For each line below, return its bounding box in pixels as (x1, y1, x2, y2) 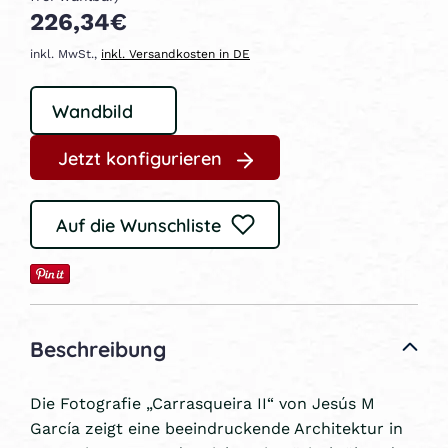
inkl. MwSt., (30, 44, 101, 62)
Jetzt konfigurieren (57, 143, 222, 170)
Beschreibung (30, 331, 166, 363)
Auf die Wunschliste (55, 210, 221, 237)
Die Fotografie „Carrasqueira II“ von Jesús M (30, 390, 375, 414)
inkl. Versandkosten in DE (101, 44, 250, 62)
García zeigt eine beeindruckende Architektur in (30, 415, 403, 439)
